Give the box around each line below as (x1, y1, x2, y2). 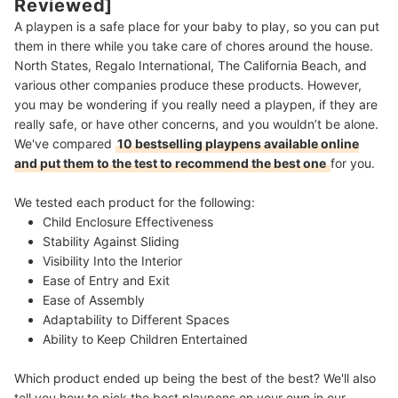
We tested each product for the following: (14, 195, 255, 211)
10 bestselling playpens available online (117, 136, 359, 152)
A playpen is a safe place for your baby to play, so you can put (14, 19, 379, 35)
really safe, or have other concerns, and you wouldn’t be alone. (14, 116, 378, 132)
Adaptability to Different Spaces (43, 312, 229, 328)
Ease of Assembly (43, 292, 145, 308)
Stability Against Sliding (43, 234, 179, 250)
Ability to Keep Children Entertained (43, 331, 248, 347)
